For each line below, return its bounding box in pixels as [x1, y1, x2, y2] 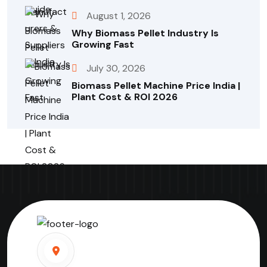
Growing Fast [72, 38, 134, 51]
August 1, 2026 [86, 10, 151, 23]
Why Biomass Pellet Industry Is [72, 27, 219, 40]
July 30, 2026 [86, 62, 145, 75]
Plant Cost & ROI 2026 [72, 91, 178, 104]
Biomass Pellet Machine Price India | [72, 79, 240, 92]
